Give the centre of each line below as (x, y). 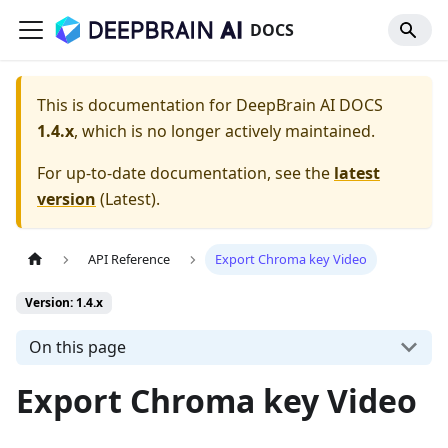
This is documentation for (136, 105)
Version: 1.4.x (64, 303)
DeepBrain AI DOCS (309, 105)
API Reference (129, 259)
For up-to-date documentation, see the (185, 173)
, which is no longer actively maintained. (224, 131)
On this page (77, 347)
